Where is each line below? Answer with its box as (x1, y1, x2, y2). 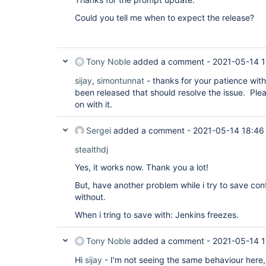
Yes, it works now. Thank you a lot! (75, 162, 208, 172)
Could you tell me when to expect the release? (75, 12, 254, 23)
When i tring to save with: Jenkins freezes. (75, 210, 239, 220)
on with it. (75, 99, 112, 109)
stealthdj (75, 144, 108, 154)
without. (75, 192, 108, 202)
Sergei (86, 125, 111, 135)
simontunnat (97, 75, 144, 85)
